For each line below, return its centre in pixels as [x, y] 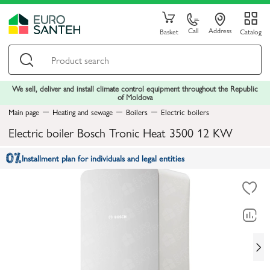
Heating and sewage [83, 112]
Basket [169, 31]
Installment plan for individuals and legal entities [103, 158]
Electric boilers [185, 112]
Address [220, 30]
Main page [24, 112]
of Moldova [135, 97]
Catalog [250, 31]
